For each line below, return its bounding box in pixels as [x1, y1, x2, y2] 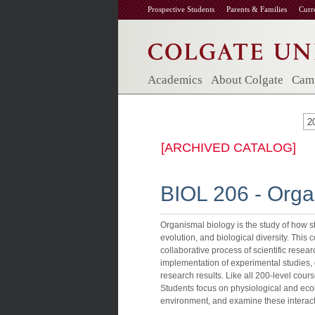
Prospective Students [148, 5, 214, 13]
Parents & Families [226, 5, 287, 13]
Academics [148, 73, 202, 86]
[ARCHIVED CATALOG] [161, 141, 296, 155]
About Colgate [211, 73, 283, 86]
